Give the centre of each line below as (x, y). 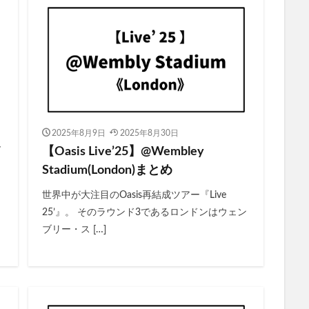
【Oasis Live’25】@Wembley (123, 151)
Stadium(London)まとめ (107, 170)
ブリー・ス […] (74, 229)
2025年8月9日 (79, 133)
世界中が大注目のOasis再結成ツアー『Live (134, 195)
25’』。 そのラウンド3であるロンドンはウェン (144, 212)
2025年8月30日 (149, 133)
